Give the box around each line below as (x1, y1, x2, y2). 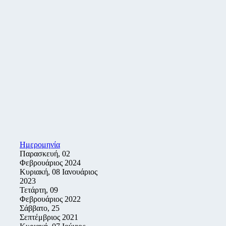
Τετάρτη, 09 (20, 186, 58, 194)
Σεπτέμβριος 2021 (20, 213, 78, 221)
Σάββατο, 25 (20, 204, 60, 212)
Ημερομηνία (20, 140, 60, 149)
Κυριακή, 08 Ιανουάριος (20, 167, 97, 176)
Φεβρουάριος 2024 (20, 158, 81, 167)
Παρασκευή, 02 (20, 149, 70, 158)
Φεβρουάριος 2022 (20, 195, 81, 203)
